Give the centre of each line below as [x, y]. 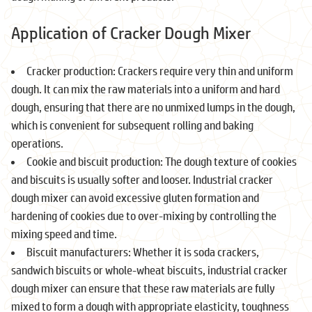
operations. [37, 143]
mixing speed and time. [64, 233]
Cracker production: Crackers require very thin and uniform [160, 70]
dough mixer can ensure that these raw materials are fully [143, 288]
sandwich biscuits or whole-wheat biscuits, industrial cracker [149, 270]
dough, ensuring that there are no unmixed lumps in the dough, [153, 107]
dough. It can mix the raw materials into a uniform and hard [146, 88]
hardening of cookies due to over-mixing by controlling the [144, 215]
